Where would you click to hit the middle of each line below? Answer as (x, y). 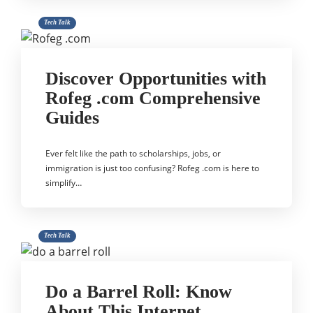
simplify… (64, 183)
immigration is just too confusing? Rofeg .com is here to (152, 168)
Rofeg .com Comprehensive (153, 98)
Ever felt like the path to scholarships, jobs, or (133, 153)
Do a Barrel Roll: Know (139, 292)
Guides (72, 118)
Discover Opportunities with (156, 79)
